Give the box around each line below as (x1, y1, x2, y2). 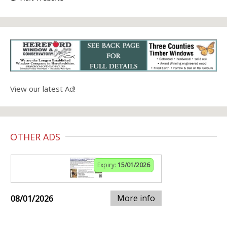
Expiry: (97, 160, 118, 169)
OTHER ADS (10, 130, 60, 143)
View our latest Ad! (10, 83, 75, 94)
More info (117, 192, 155, 204)
